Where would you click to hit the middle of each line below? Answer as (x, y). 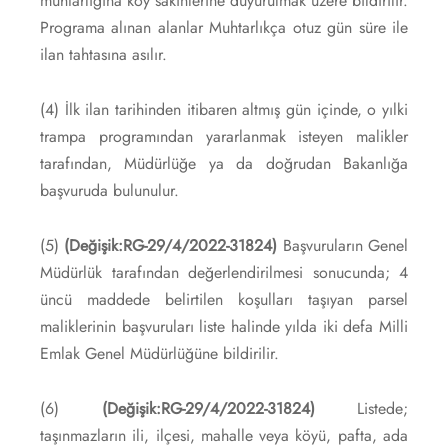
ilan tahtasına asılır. (103, 54)
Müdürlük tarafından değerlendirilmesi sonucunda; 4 (224, 272)
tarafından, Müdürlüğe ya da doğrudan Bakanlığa (224, 163)
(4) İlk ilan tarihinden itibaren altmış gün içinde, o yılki (224, 109)
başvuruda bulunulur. (109, 190)
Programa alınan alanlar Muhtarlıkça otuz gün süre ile (224, 27)
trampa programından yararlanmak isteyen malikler (224, 136)
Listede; (361, 408)
